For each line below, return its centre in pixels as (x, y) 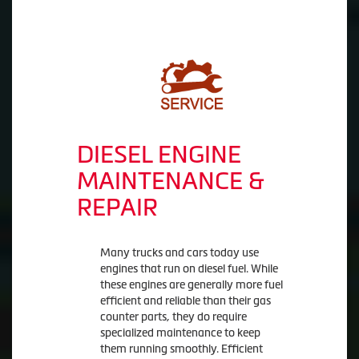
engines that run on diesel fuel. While (189, 268)
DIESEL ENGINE (159, 154)
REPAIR (117, 207)
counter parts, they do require (173, 316)
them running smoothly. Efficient (181, 348)
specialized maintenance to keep (180, 332)
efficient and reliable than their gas (185, 300)
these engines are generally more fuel (191, 284)
